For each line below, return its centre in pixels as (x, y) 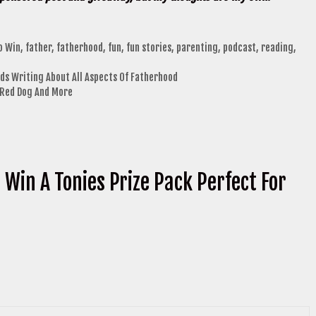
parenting (197, 47)
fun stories (148, 47)
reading (277, 47)
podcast (239, 47)
